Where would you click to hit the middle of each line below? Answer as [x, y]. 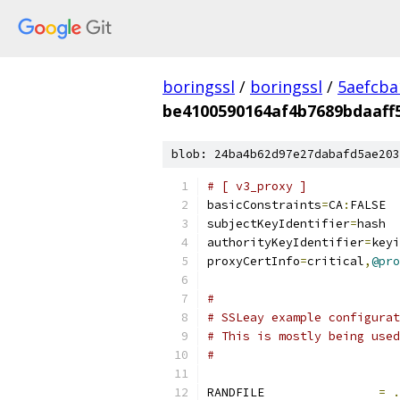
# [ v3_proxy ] [257, 186]
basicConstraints [264, 205]
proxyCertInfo [254, 261]
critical [336, 261]
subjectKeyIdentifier [279, 224]
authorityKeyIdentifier [286, 242]
